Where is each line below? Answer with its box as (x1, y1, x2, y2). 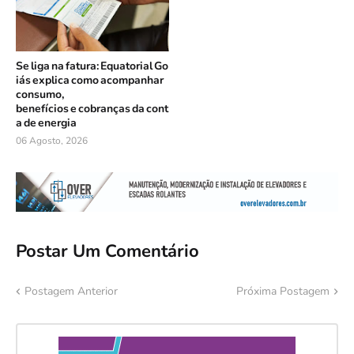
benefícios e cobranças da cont (16, 100, 168, 116)
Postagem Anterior (24, 284, 118, 299)
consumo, (16, 86, 64, 102)
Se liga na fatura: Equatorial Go (16, 58, 168, 73)
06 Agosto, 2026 (16, 134, 88, 147)
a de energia (16, 115, 77, 130)
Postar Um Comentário (16, 239, 199, 263)
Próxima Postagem (236, 284, 330, 299)
